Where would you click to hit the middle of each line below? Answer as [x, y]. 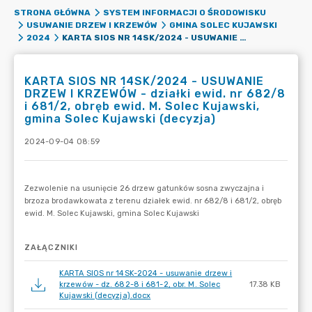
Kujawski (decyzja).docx [105, 296]
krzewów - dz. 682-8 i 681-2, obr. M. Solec [140, 284]
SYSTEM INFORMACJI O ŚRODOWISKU [184, 13]
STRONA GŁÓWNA [52, 13]
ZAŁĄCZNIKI [51, 248]
